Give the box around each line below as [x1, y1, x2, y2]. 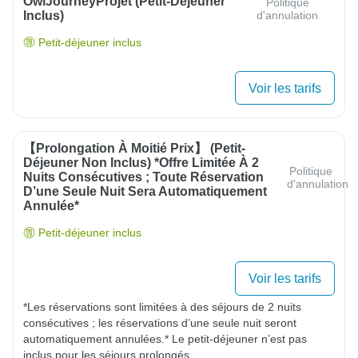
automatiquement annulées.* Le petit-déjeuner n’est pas [23, 332, 307, 346]
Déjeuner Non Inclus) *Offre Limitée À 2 [23, 156, 259, 170]
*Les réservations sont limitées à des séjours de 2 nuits [23, 300, 301, 314]
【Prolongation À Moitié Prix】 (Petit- [23, 141, 245, 156]
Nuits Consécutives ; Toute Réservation [23, 170, 264, 185]
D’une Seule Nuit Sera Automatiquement [23, 185, 267, 199]
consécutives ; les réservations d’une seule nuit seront [23, 316, 296, 330]
